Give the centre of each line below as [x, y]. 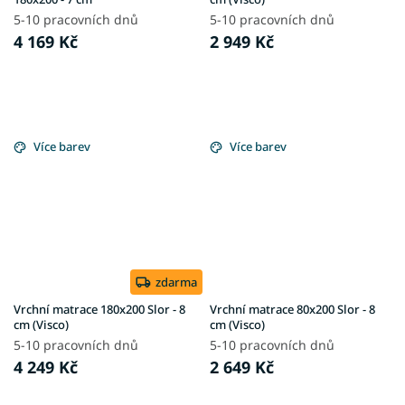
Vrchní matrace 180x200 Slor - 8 [99, 309]
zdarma [176, 282]
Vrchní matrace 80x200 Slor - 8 [292, 309]
